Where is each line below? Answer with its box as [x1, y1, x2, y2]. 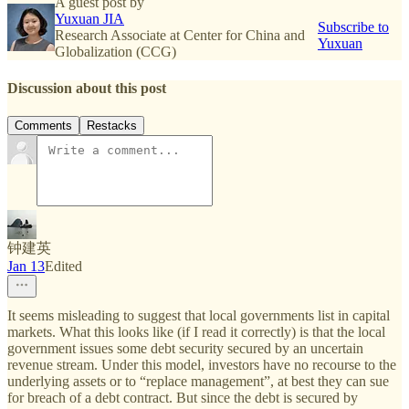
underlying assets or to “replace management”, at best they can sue [7, 372, 389, 389]
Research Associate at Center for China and [55, 27, 305, 44]
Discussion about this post [7, 79, 166, 96]
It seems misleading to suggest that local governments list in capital [7, 307, 390, 323]
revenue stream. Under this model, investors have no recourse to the [7, 356, 396, 372]
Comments [15, 118, 72, 132]
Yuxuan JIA [55, 11, 124, 27]
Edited [45, 257, 82, 274]
